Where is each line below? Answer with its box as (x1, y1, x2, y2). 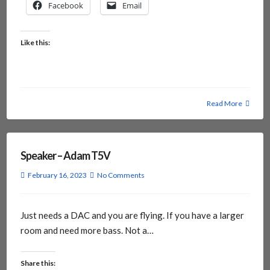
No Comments (96, 170, 145, 180)
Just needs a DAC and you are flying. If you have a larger (20, 209, 244, 221)
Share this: (20, 259, 55, 268)
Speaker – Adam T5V (20, 148, 110, 162)
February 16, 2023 (27, 170, 87, 180)
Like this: (20, 37, 50, 47)
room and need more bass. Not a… (20, 224, 154, 236)
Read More (207, 98, 243, 108)
